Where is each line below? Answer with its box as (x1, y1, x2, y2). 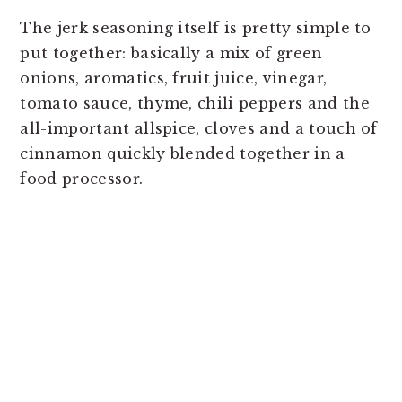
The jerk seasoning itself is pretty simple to (20, 18, 371, 37)
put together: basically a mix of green (20, 43, 323, 62)
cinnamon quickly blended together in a (20, 144, 345, 162)
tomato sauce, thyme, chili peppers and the (20, 93, 370, 112)
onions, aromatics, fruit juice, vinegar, (20, 68, 328, 87)
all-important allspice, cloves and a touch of (20, 118, 378, 137)
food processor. (20, 169, 144, 188)
